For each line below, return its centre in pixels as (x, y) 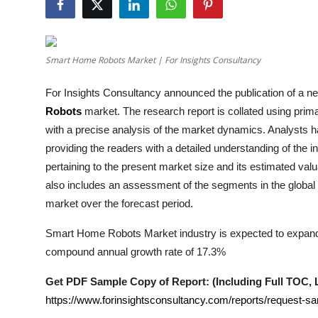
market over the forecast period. (119, 203)
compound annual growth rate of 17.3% (136, 252)
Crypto (29, 121)
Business (34, 156)
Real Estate (41, 261)
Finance (31, 191)
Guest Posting (48, 52)
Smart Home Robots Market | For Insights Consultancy (153, 60)
